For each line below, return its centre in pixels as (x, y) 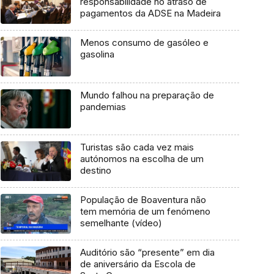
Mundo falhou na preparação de (147, 95)
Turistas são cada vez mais (137, 147)
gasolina (97, 54)
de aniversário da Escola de (138, 264)
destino (95, 171)
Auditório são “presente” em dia (147, 252)
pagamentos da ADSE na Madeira (150, 13)
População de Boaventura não (143, 200)
